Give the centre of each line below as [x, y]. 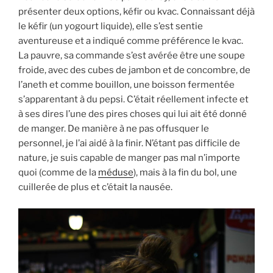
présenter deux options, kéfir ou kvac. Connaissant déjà [136, 12]
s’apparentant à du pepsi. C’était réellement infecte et [133, 100]
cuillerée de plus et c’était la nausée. [95, 187]
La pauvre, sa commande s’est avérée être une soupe [132, 56]
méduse [116, 173]
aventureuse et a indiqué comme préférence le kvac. [131, 41]
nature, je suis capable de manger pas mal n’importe [129, 158]
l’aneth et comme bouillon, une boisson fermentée [126, 85]
